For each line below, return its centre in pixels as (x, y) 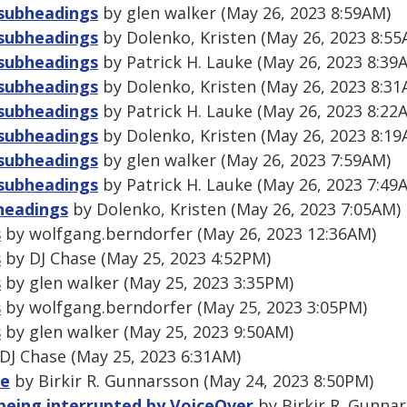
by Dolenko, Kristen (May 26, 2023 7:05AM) (234, 209)
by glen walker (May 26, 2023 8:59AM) (244, 13)
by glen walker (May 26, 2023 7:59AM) (244, 160)
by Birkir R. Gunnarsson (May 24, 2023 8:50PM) (192, 381)
